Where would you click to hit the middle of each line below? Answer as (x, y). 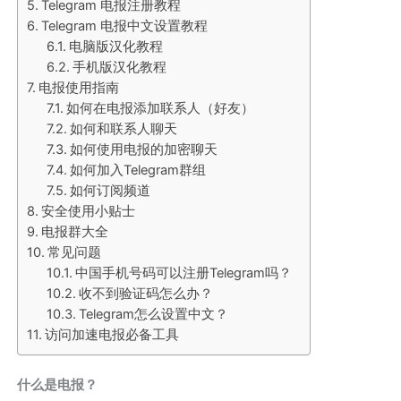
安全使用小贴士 (89, 211)
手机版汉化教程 (119, 67)
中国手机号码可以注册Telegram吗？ (183, 273)
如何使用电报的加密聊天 (143, 149)
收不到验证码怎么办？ (145, 293)
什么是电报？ (58, 384)
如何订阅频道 (110, 190)
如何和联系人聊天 (123, 128)
